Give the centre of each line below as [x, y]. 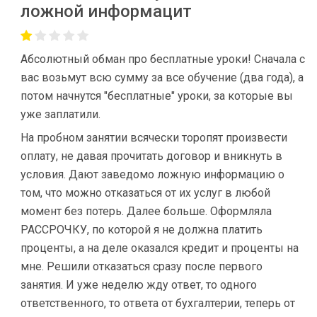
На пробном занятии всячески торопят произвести [154, 138]
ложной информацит [106, 11]
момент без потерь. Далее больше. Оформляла [146, 211]
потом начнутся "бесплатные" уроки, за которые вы [157, 96]
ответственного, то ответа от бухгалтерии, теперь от [158, 303]
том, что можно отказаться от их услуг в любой [145, 193]
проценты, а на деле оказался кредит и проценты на [160, 248]
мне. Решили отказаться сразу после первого [142, 266]
